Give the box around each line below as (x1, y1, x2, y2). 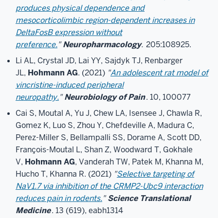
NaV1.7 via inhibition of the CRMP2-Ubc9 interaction (16, 181, 203, 191)
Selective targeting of (117, 169, 194, 179)
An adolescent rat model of (110, 68, 208, 78)
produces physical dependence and (16, 3, 145, 13)
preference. (16, 39, 57, 50)
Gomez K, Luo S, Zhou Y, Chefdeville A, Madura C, (16, 120, 194, 130)
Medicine (16, 205, 51, 216)
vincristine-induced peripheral (16, 80, 124, 90)
